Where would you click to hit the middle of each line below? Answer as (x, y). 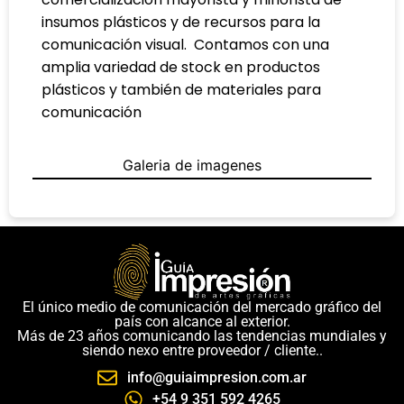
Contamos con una (262, 44)
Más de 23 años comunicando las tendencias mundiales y (202, 335)
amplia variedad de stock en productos (181, 67)
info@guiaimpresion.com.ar (216, 377)
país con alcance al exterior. (202, 321)
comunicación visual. (118, 44)
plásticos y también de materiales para (181, 89)
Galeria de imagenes (192, 165)
